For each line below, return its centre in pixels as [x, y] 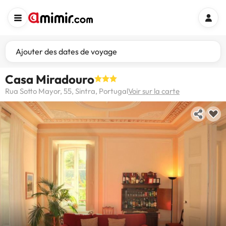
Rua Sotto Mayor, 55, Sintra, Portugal [67, 91]
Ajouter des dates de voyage [66, 51]
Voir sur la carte [154, 91]
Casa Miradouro [50, 79]
